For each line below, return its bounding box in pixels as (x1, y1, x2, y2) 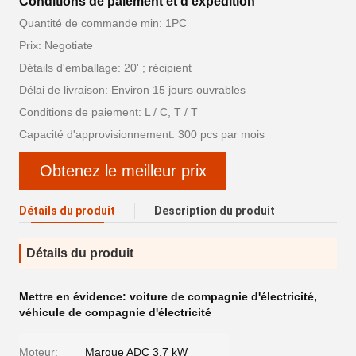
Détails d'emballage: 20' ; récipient (19, 61, 192, 74)
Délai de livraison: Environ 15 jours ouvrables (19, 83, 246, 96)
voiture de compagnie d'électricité (130, 290, 314, 303)
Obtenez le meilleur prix (39, 162, 207, 180)
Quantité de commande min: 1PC (19, 17, 187, 29)
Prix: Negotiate (19, 39, 93, 52)
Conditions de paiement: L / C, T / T (19, 106, 198, 118)
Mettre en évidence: (19, 290, 130, 303)
